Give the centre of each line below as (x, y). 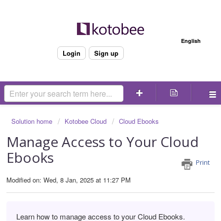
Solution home (33, 121)
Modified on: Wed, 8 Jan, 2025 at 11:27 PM (69, 180)
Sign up (106, 53)
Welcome (90, 39)
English (191, 41)
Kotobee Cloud (86, 121)
